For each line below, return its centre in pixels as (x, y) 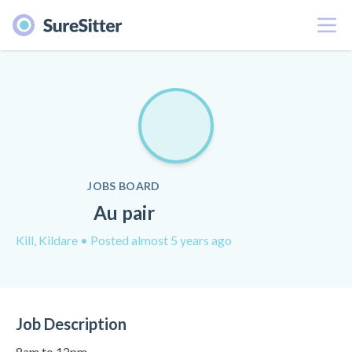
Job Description (71, 324)
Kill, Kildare (48, 240)
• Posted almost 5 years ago (156, 240)
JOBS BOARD (124, 186)
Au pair (124, 213)
